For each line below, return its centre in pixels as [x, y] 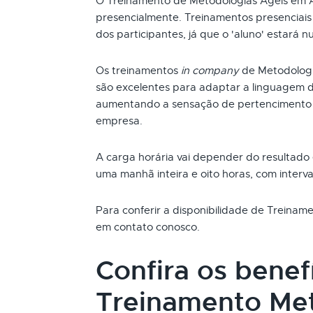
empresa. [119, 121]
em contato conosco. [148, 227]
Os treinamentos [138, 71]
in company [210, 71]
